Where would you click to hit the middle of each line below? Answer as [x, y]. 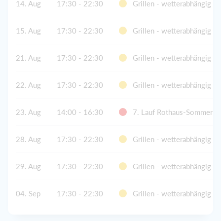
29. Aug [28, 166]
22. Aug [28, 85]
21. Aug [28, 57]
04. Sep [28, 193]
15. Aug [28, 30]
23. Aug [28, 112]
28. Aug [28, 139]
